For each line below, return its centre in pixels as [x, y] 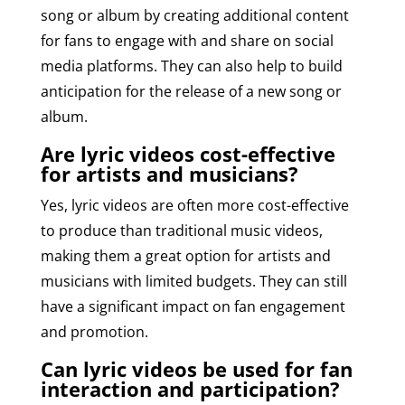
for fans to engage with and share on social [187, 40]
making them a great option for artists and [185, 255]
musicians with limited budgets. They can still [193, 281]
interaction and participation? [190, 388]
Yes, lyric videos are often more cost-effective [194, 205]
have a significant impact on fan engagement [193, 306]
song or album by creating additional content [194, 15]
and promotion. [94, 331]
